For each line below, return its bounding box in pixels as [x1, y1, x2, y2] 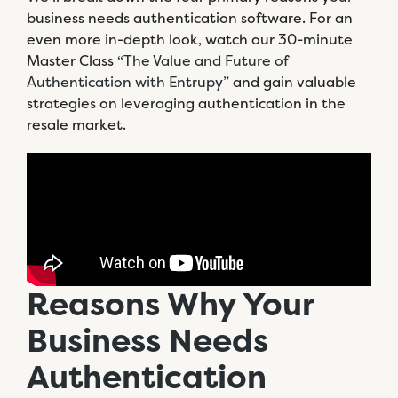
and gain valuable [229, 72, 356, 92]
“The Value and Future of [117, 51, 288, 70]
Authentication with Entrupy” [27, 72, 229, 92]
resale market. [27, 115, 126, 134]
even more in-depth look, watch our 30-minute [27, 29, 353, 49]
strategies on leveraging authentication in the [27, 93, 346, 113]
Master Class [27, 51, 117, 70]
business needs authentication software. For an [27, 8, 353, 28]
